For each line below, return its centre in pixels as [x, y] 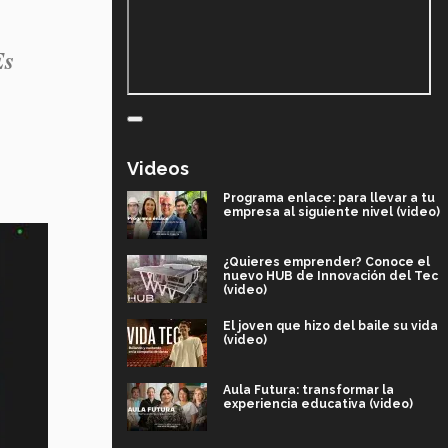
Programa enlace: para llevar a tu [329, 197]
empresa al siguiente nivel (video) [331, 211]
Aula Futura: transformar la [308, 389]
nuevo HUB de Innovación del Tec [330, 275]
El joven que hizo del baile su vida [330, 325]
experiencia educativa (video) [318, 403]
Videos [158, 168]
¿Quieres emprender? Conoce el [326, 261]
